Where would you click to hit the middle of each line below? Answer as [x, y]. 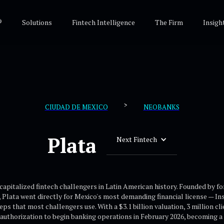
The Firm [169, 22]
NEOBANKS [161, 107]
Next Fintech [136, 139]
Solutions [37, 22]
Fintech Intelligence [103, 22]
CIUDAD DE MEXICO [76, 107]
